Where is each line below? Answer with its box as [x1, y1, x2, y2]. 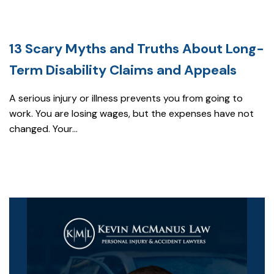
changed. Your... [9, 122, 78, 135]
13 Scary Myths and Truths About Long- [9, 40, 264, 57]
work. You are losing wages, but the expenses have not [9, 107, 254, 120]
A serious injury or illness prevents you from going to [9, 92, 243, 105]
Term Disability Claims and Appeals [9, 61, 237, 79]
